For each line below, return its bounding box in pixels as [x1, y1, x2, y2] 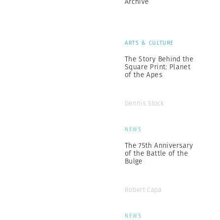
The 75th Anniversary [125, 140, 193, 150]
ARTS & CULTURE [125, 39, 175, 47]
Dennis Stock [125, 99, 164, 108]
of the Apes [125, 70, 163, 80]
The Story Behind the [125, 54, 193, 64]
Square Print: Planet [125, 62, 191, 72]
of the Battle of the [125, 148, 188, 158]
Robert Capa [125, 185, 162, 194]
